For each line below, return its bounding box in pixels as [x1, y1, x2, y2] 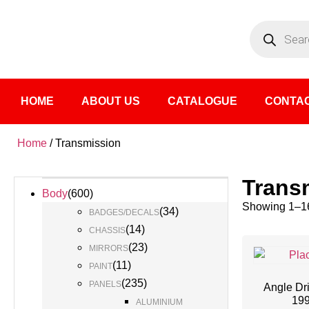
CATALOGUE [168, 95, 237, 107]
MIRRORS [89, 243, 128, 253]
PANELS [89, 279, 121, 289]
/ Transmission [47, 137, 121, 149]
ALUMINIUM [136, 297, 183, 307]
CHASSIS [89, 226, 126, 235]
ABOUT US [81, 95, 140, 107]
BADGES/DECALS [89, 208, 159, 217]
